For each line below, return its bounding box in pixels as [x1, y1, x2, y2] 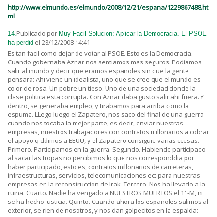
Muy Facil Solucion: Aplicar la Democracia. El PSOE [59, 30, 207, 38]
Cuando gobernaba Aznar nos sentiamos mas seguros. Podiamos [8, 58, 201, 67]
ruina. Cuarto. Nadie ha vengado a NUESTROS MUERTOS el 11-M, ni [8, 188, 203, 198]
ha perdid [8, 39, 33, 46]
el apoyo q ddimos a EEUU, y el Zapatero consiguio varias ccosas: [8, 136, 199, 145]
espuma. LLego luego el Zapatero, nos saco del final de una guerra [8, 110, 204, 119]
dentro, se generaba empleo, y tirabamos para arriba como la [8, 101, 189, 110]
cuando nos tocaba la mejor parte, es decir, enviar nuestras [8, 119, 183, 128]
